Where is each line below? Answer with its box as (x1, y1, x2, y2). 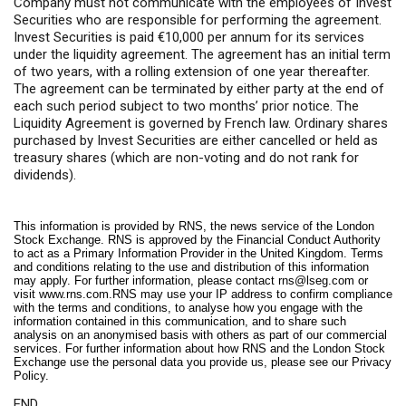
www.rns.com (39, 286, 109, 301)
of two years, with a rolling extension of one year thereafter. (14, 63, 370, 80)
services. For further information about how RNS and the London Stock (14, 341, 385, 355)
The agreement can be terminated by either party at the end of (14, 80, 384, 97)
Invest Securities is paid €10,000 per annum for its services (14, 28, 364, 45)
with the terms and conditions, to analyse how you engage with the (14, 300, 362, 314)
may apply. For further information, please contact (14, 273, 278, 287)
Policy (14, 368, 45, 382)
